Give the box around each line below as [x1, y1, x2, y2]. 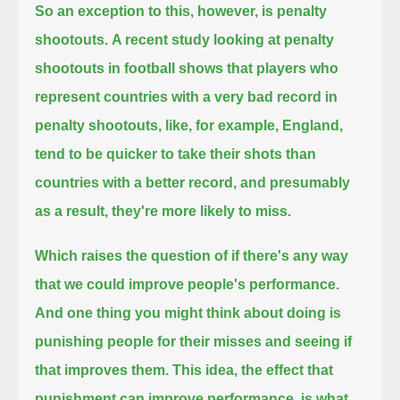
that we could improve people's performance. [35, 276, 340, 292]
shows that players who [179, 60, 339, 76]
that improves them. [35, 362, 170, 378]
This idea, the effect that [172, 362, 334, 378]
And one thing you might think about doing [35, 304, 327, 321]
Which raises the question [35, 247, 212, 263]
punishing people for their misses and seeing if [35, 333, 353, 349]
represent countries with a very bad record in [35, 88, 338, 104]
